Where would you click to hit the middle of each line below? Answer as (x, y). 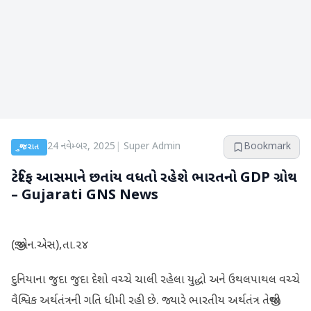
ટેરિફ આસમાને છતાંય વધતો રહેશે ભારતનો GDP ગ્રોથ (154, 178)
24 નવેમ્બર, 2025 (82, 147)
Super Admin (152, 147)
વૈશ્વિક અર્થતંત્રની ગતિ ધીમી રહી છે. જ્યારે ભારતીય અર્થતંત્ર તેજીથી (146, 302)
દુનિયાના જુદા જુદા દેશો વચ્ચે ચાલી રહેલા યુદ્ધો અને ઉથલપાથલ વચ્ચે (155, 281)
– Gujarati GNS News (85, 196)
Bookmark (267, 147)
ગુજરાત (30, 147)
